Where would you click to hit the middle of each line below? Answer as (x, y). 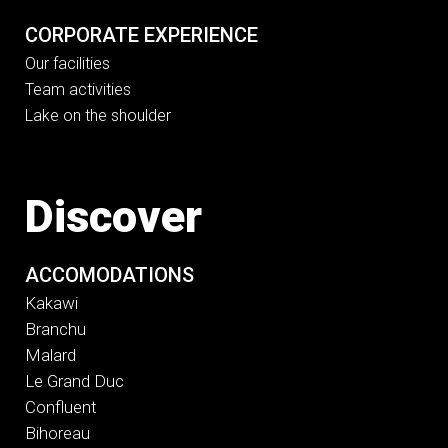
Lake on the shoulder (98, 116)
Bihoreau (57, 433)
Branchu (55, 329)
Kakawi (51, 303)
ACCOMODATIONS (109, 275)
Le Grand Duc (74, 381)
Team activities (78, 90)
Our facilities (67, 64)
